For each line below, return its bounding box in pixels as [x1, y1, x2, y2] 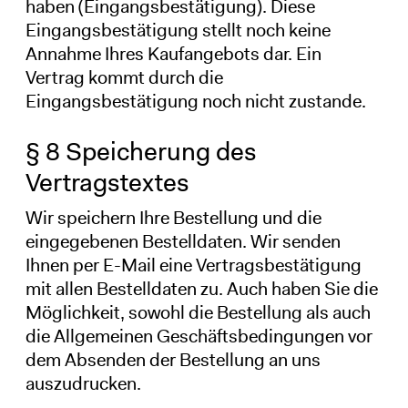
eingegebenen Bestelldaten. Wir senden [25, 229, 341, 253]
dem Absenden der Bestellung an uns [25, 347, 321, 372]
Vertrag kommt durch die [25, 65, 223, 89]
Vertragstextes [25, 165, 189, 199]
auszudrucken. [25, 371, 141, 395]
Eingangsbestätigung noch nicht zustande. [25, 88, 366, 113]
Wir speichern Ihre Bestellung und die [25, 205, 321, 229]
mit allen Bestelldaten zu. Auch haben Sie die [25, 276, 378, 301]
